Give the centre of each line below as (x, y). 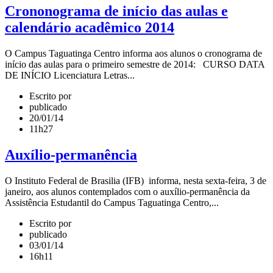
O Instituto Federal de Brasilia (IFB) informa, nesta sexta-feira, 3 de (136, 181)
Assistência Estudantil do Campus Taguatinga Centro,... (112, 203)
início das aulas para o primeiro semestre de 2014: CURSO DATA (135, 65)
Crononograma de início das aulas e (116, 11)
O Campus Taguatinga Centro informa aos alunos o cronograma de (133, 54)
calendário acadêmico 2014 (90, 28)
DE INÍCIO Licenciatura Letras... (70, 76)
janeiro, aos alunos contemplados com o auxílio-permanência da (127, 192)
